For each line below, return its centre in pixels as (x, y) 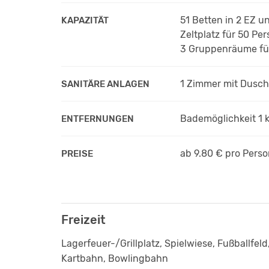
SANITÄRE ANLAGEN (105, 84)
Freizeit (83, 219)
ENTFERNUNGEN (98, 119)
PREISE (77, 153)
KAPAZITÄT (85, 20)
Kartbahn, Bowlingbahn (115, 258)
